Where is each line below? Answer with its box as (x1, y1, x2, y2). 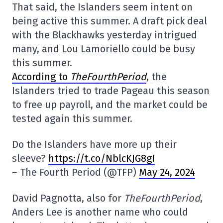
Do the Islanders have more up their (12, 138, 177, 150)
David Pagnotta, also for (12, 192, 124, 204)
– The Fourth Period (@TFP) (12, 166, 139, 178)
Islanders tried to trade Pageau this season (12, 85, 210, 97)
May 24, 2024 (139, 166, 195, 178)
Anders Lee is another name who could (12, 206, 188, 218)
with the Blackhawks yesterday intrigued (12, 29, 197, 41)
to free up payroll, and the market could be (12, 99, 208, 111)
